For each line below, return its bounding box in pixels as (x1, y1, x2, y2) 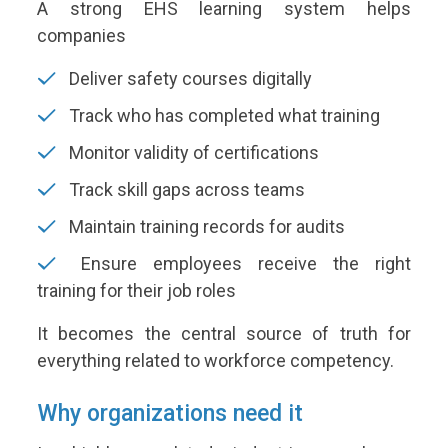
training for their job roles (37, 280, 236, 302)
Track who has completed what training (65, 105, 380, 127)
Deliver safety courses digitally (65, 68, 312, 90)
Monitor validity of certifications (65, 142, 319, 164)
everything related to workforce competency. (37, 350, 394, 372)
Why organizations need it (37, 400, 303, 428)
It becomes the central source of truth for (37, 323, 411, 345)
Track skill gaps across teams (65, 179, 305, 201)
